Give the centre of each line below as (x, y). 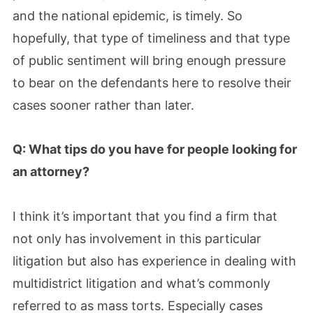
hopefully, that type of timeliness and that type (151, 38)
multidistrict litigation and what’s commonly (141, 283)
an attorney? (51, 172)
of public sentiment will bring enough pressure (149, 60)
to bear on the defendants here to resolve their (152, 82)
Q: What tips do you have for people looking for (155, 149)
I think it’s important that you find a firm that (145, 216)
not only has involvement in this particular (137, 238)
